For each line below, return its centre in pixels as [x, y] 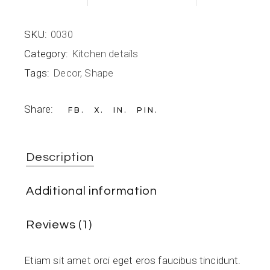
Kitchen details [105, 53]
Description [60, 157]
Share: [39, 109]
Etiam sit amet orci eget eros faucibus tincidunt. [133, 260]
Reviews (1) [59, 224]
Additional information [92, 191]
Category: [46, 53]
